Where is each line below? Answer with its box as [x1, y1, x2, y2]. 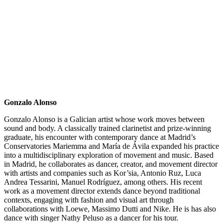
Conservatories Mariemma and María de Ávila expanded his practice [4, 142, 219, 151]
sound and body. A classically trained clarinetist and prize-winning [4, 124, 211, 133]
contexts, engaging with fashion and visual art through [4, 196, 174, 205]
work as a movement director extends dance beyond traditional [4, 187, 200, 196]
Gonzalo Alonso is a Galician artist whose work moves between [4, 115, 205, 124]
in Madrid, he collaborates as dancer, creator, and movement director [4, 160, 218, 169]
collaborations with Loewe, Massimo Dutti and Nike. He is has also [4, 205, 216, 214]
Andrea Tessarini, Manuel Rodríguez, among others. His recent [4, 178, 202, 187]
